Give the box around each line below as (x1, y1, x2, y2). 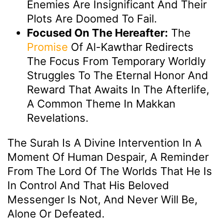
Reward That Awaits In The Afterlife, (27, 83, 209, 96)
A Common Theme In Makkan (27, 97, 175, 110)
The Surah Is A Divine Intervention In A (7, 136, 202, 150)
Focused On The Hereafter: (27, 26, 168, 40)
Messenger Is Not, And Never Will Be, (7, 193, 197, 206)
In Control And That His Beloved (7, 179, 169, 192)
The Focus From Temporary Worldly (27, 55, 206, 68)
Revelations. (27, 111, 88, 125)
